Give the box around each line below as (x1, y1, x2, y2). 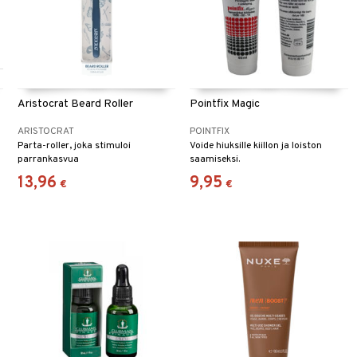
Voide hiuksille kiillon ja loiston (190, 139, 323, 153)
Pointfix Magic (190, 97, 261, 112)
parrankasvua (18, 153, 80, 167)
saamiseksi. (190, 153, 241, 167)
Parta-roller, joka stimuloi (18, 139, 131, 153)
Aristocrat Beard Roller (18, 97, 134, 112)
